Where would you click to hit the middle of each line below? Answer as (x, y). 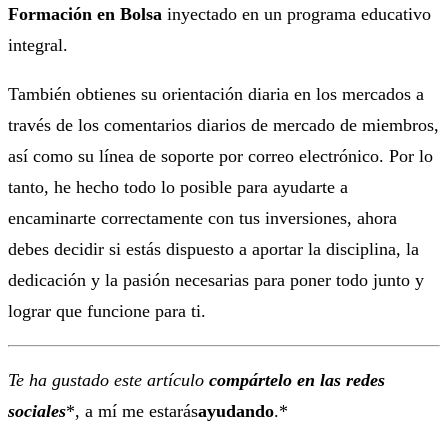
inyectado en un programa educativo (296, 13)
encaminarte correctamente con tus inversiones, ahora (202, 217)
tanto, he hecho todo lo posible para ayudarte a (178, 186)
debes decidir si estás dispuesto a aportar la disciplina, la (213, 248)
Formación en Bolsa (85, 13)
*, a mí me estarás (132, 410)
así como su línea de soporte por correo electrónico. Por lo (220, 155)
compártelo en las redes (297, 379)
